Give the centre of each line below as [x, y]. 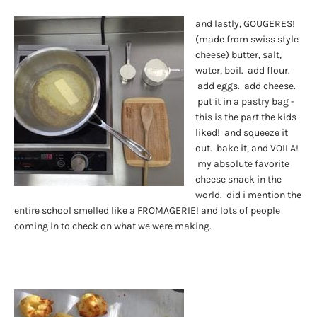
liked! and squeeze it [242, 132]
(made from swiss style [247, 39]
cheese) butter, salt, [238, 54]
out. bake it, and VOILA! [247, 148]
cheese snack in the [238, 179]
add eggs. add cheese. [246, 86]
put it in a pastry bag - [245, 101]
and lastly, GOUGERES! [245, 23]
